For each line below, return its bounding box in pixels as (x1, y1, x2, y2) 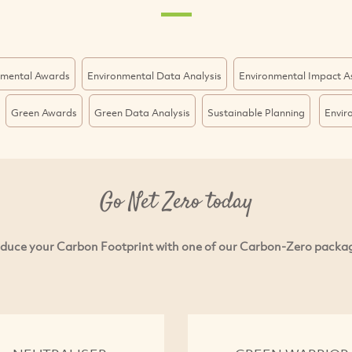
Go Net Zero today (99, 186, 253, 219)
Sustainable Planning (207, 104, 305, 119)
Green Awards (10, 104, 77, 119)
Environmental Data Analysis (86, 68, 222, 82)
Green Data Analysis (93, 104, 190, 119)
